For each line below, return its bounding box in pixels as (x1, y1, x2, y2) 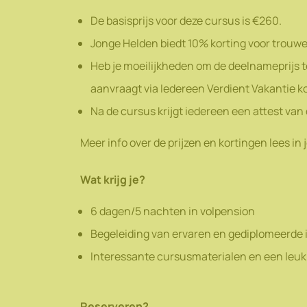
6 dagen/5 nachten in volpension (90, 204, 255, 219)
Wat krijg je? (80, 172, 145, 187)
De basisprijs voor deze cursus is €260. (90, 13, 282, 28)
